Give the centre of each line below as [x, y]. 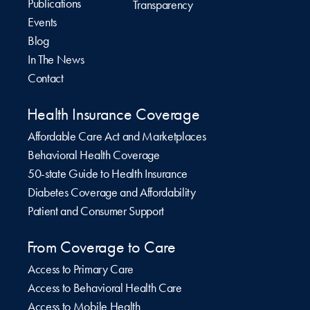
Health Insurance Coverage [113, 114]
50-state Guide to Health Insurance [108, 173]
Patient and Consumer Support [96, 211]
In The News [56, 60]
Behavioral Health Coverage [94, 155]
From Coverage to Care [101, 247]
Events [43, 22]
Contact [46, 79]
